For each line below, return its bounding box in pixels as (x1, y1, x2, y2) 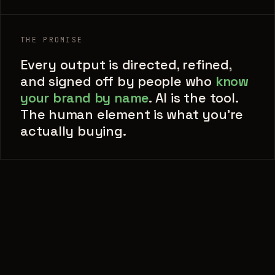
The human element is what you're (20, 106, 244, 123)
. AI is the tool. (149, 89, 238, 106)
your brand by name (20, 89, 149, 106)
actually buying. (20, 122, 126, 139)
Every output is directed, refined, (20, 56, 231, 73)
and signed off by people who (20, 72, 215, 90)
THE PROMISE (20, 34, 83, 44)
